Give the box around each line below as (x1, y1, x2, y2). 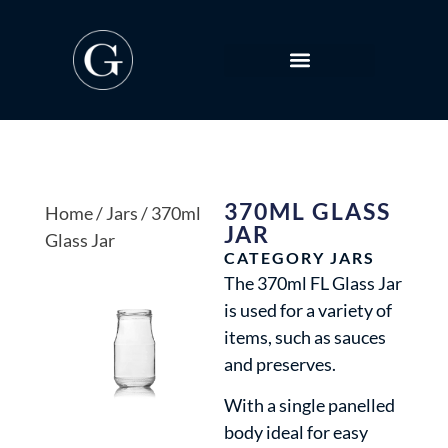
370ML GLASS (223, 197, 391, 225)
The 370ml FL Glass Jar (223, 272, 402, 294)
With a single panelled (223, 394, 395, 417)
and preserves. (223, 353, 336, 375)
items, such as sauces (223, 326, 386, 348)
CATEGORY (223, 248, 325, 267)
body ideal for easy (223, 421, 368, 444)
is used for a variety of (223, 299, 392, 321)
